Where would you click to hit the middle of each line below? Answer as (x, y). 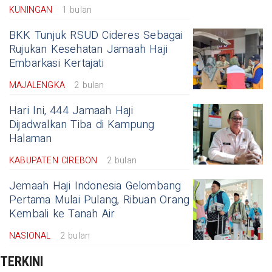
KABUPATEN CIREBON (53, 161)
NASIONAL (30, 236)
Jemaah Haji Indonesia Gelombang (95, 186)
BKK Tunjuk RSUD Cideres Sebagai (96, 36)
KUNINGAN (31, 10)
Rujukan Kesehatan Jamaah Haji (89, 50)
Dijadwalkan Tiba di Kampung (82, 125)
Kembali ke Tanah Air (62, 214)
